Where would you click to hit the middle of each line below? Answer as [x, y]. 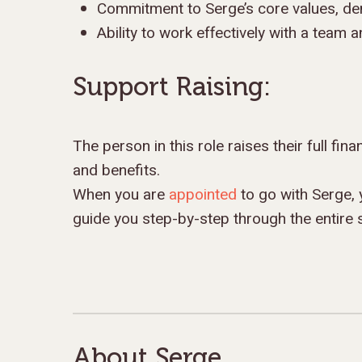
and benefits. [116, 170]
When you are [121, 195]
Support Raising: [172, 86]
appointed [203, 195]
